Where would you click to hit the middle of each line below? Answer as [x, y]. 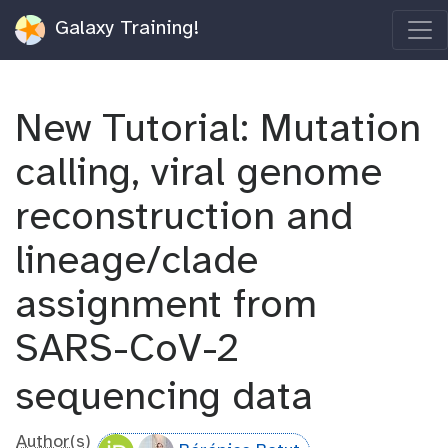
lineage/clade [136, 262]
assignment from [166, 306]
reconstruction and [184, 218]
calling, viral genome [198, 174]
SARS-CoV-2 [126, 350]
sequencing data [164, 398]
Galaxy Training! [124, 29]
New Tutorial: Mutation [218, 130]
